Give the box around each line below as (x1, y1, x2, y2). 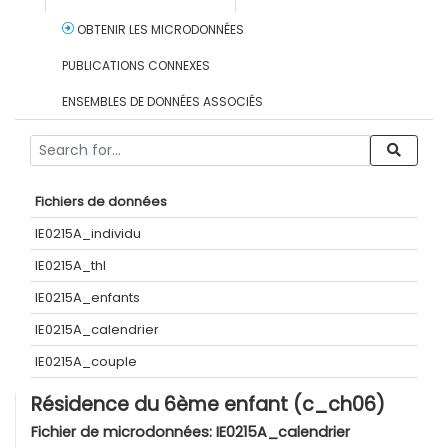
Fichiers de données (35, 192, 167, 212)
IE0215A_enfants (35, 288, 140, 308)
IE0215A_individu (35, 224, 141, 244)
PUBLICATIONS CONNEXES (62, 57, 210, 75)
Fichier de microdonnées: (31, 422, 216, 443)
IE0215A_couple (35, 352, 137, 372)
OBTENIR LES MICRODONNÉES (74, 21, 244, 39)
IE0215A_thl (35, 256, 106, 276)
